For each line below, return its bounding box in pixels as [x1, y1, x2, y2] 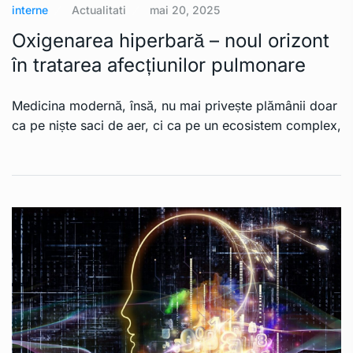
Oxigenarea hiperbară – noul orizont [12, 29, 329, 53]
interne [12, 3, 48, 17]
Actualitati [72, 3, 126, 17]
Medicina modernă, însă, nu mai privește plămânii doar [12, 98, 337, 114]
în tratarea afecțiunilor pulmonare [12, 54, 306, 77]
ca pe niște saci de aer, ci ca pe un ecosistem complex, [12, 117, 341, 134]
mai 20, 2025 [150, 3, 220, 17]
